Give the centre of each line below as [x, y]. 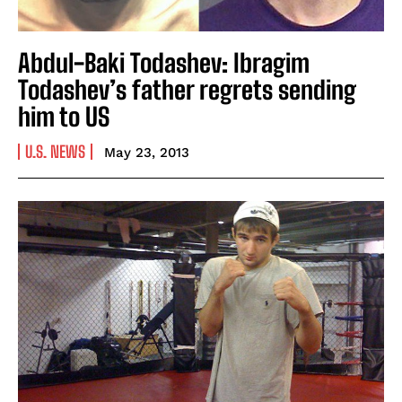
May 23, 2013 [147, 153]
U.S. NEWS [55, 152]
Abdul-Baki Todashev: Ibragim [164, 63]
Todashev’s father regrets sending [187, 90]
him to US [64, 117]
